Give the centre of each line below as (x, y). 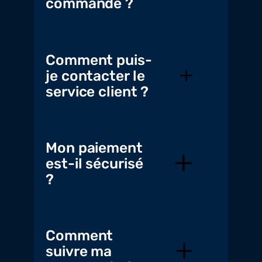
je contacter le (95, 75)
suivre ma (79, 251)
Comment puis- (99, 60)
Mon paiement (94, 147)
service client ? (97, 91)
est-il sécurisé (94, 163)
